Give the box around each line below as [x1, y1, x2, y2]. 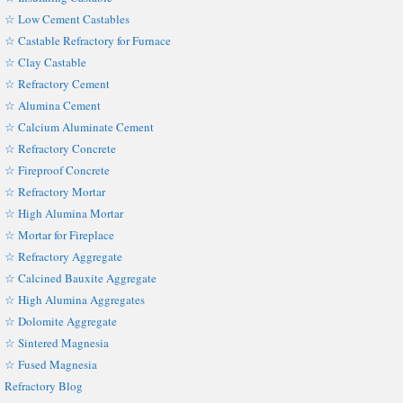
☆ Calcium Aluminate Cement [4, 118, 154, 135]
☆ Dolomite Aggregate [4, 312, 117, 329]
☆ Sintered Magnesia [4, 334, 109, 351]
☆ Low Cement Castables [4, 10, 130, 27]
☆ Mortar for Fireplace [4, 226, 114, 243]
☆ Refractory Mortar [4, 183, 105, 200]
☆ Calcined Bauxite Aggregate [4, 269, 157, 286]
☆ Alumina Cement [4, 96, 101, 113]
